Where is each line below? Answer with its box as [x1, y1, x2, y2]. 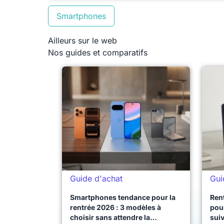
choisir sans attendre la [70, 213, 150, 221]
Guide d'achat [70, 173, 122, 183]
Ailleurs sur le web [48, 35, 117, 45]
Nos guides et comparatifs [48, 47, 147, 57]
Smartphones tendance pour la [70, 193, 175, 201]
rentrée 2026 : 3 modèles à [70, 203, 161, 211]
